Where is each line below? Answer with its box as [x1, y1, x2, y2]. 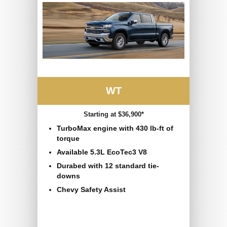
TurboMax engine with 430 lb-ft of [57, 124, 173, 133]
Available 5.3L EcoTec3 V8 [57, 148, 147, 157]
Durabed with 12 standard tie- [57, 162, 159, 170]
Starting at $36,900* [83, 110, 144, 119]
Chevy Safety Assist [57, 185, 126, 194]
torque [57, 134, 80, 143]
